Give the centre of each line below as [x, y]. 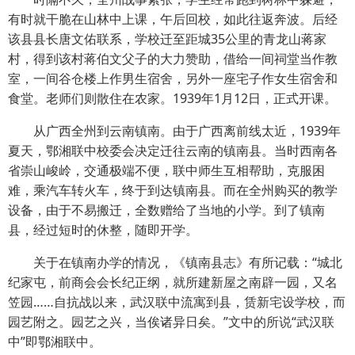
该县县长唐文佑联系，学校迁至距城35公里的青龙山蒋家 [167, 38]
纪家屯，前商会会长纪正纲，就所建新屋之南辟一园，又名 [173, 282]
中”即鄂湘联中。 [55, 341]
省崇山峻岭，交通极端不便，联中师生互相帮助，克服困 [166, 170]
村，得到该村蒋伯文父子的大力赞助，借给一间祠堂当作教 [173, 58]
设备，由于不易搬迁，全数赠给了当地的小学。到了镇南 [166, 210]
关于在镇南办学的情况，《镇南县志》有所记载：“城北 [175, 262]
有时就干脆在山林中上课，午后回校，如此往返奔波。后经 [173, 19]
